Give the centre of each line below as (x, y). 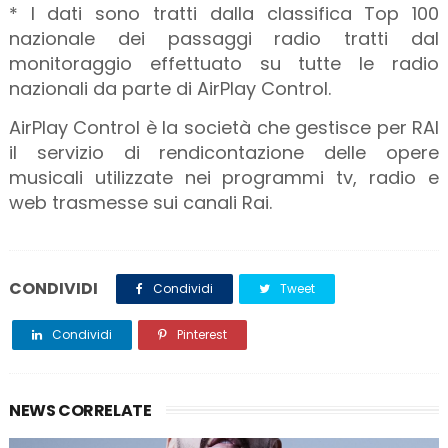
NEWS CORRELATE (80, 410)
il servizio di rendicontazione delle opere (224, 152)
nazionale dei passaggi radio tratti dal (224, 38)
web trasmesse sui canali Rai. (140, 202)
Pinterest (200, 334)
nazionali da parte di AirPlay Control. (169, 88)
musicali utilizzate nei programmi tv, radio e (224, 177)
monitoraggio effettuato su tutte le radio (224, 63)
